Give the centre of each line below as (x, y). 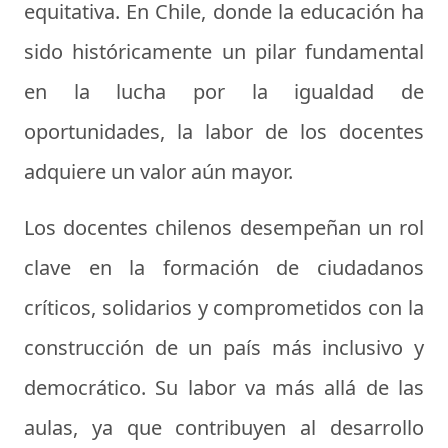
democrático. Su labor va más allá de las (224, 388)
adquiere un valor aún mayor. (158, 172)
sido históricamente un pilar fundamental (224, 52)
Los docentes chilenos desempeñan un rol (224, 228)
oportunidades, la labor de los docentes (224, 132)
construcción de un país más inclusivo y (224, 348)
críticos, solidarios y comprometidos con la (224, 308)
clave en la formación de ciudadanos (224, 268)
